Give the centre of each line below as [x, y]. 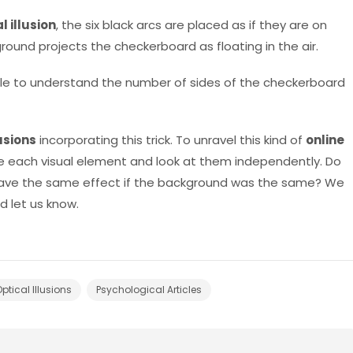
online [325, 140]
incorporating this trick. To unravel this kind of [171, 140]
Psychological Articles [149, 289]
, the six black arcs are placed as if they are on [191, 24]
